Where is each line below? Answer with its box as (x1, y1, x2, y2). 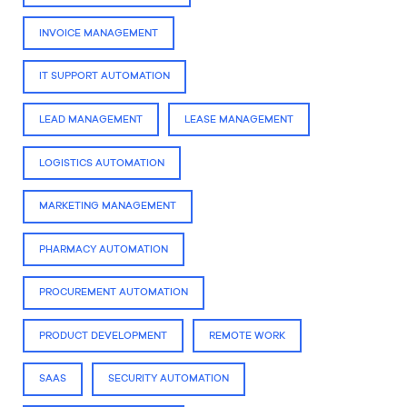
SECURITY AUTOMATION (108, 374, 230, 384)
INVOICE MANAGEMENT (39, 28, 159, 38)
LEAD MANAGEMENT (39, 114, 144, 124)
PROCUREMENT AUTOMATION (39, 288, 189, 298)
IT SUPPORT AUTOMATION (39, 72, 171, 82)
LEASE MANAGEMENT (184, 114, 294, 124)
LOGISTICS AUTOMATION (39, 158, 165, 168)
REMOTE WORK (209, 331, 286, 341)
